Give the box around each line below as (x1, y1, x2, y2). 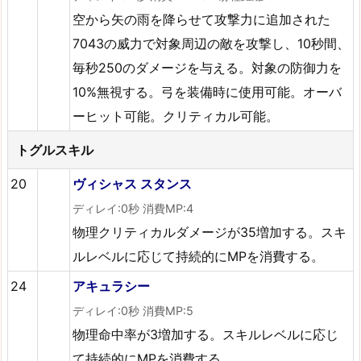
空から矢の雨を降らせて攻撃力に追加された (73, 10, 331, 27)
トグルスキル (16, 141, 93, 158)
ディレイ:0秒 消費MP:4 (73, 201, 194, 215)
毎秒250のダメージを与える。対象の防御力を (73, 59, 342, 76)
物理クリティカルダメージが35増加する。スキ (73, 223, 347, 240)
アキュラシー (73, 277, 151, 294)
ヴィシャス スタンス (73, 175, 193, 192)
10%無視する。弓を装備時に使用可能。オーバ (73, 83, 342, 100)
